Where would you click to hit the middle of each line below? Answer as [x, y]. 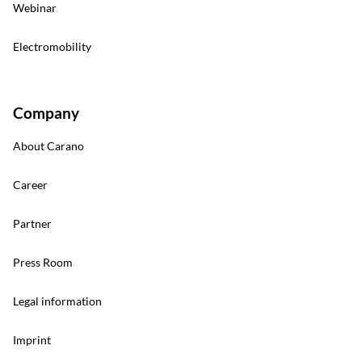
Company [46, 113]
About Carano [48, 146]
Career [30, 185]
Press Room [43, 263]
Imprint [32, 340]
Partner [32, 224]
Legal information [57, 301]
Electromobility [52, 47]
